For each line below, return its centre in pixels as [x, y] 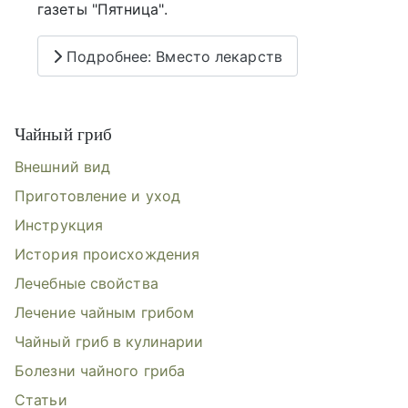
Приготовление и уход [97, 196]
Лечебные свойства [87, 284]
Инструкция [59, 225]
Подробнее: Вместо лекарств [172, 56]
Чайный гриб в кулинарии [109, 342]
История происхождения [107, 255]
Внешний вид [63, 167]
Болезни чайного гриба [100, 371]
